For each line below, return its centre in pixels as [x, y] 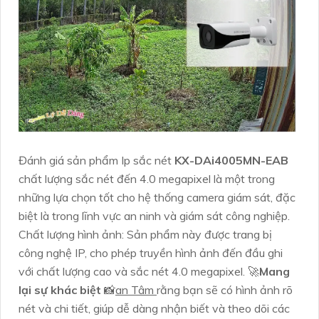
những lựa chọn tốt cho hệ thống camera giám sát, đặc [157, 198]
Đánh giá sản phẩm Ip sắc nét [96, 161]
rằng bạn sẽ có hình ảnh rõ [225, 290]
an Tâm [136, 290]
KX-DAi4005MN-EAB [231, 161]
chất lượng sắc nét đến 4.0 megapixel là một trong [147, 179]
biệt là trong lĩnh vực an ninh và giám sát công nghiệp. [154, 216]
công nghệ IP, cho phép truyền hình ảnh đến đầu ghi [151, 253]
